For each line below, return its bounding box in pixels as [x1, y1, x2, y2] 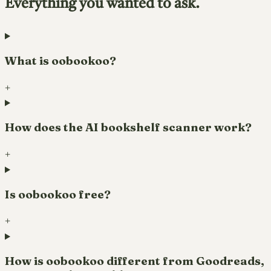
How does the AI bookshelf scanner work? [5, 120, 252, 135]
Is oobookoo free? [5, 187, 111, 201]
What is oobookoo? [5, 53, 116, 68]
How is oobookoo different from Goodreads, [5, 254, 264, 269]
